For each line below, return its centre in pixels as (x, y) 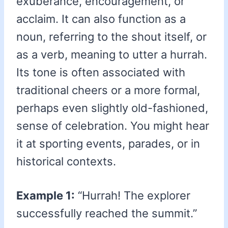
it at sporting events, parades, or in (108, 144)
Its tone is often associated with (101, 73)
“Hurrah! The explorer (133, 196)
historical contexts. (66, 162)
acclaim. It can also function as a (101, 19)
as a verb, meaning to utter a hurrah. (112, 55)
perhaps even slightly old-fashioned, (112, 108)
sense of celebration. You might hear (113, 126)
